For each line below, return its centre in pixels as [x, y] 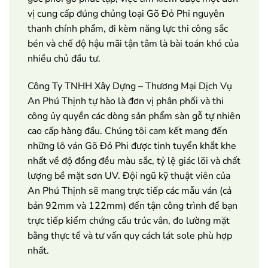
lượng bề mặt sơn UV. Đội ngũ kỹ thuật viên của [129, 176]
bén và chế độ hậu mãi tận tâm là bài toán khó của [133, 43]
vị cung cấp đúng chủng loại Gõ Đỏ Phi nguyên [126, 13]
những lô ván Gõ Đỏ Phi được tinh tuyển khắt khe [132, 146]
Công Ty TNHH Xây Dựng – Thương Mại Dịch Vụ [130, 86]
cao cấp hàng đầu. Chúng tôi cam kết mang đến [127, 131]
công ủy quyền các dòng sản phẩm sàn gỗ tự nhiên [134, 116]
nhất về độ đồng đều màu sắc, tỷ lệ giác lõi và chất [134, 161]
